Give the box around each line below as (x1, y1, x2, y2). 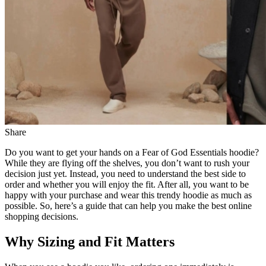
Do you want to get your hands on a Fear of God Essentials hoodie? (5, 147, 259, 157)
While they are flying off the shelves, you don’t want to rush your (5, 157, 249, 168)
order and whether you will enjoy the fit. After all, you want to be (5, 179, 249, 189)
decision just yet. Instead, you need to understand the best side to (5, 168, 246, 179)
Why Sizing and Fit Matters (5, 233, 175, 249)
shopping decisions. (5, 211, 78, 221)
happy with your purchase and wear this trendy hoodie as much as (5, 189, 252, 200)
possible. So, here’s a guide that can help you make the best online (5, 200, 252, 211)
